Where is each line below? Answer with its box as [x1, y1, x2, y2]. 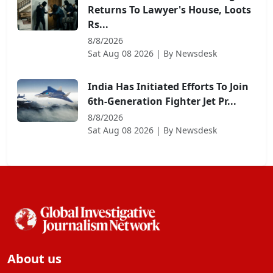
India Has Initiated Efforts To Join [88, 80, 249, 94]
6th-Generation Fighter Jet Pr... [88, 94, 236, 108]
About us [7, 250, 62, 268]
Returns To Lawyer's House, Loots [88, 3, 251, 17]
